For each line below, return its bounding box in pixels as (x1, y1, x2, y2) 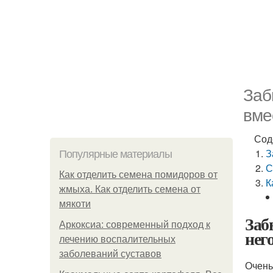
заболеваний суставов (59, 249, 161, 259)
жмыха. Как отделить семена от (59, 184, 200, 194)
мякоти (59, 199, 91, 209)
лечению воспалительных (59, 234, 175, 244)
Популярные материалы (59, 148, 172, 160)
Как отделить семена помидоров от (59, 169, 218, 180)
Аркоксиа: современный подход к (59, 219, 210, 230)
